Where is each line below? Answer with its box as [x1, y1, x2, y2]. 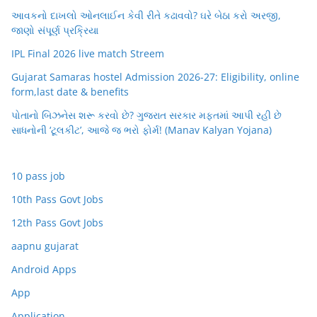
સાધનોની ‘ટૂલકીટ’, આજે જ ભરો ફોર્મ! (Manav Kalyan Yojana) [11, 123, 272, 137]
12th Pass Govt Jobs [11, 216, 103, 230]
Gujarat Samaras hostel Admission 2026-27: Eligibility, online [11, 70, 299, 84]
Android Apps [11, 263, 76, 277]
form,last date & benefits [11, 85, 129, 99]
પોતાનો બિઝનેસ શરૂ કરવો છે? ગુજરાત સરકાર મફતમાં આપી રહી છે [11, 108, 282, 122]
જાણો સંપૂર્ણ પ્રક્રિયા [11, 23, 98, 38]
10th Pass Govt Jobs [11, 192, 103, 207]
